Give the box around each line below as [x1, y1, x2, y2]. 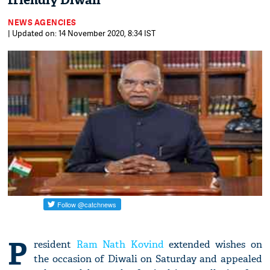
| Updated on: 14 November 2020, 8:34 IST [8, 28, 156, 39]
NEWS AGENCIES [8, 17, 77, 28]
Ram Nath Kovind [76, 238, 164, 251]
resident [34, 238, 77, 251]
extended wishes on [163, 238, 262, 251]
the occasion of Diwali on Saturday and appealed [34, 253, 262, 266]
